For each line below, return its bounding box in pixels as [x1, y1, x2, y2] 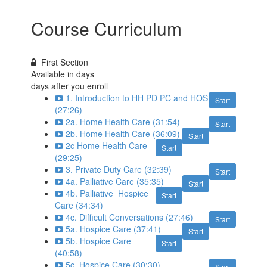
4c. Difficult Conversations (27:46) [66, 211, 194, 223]
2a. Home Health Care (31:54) [66, 116, 181, 128]
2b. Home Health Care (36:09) [66, 128, 181, 140]
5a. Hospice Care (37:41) [66, 223, 162, 235]
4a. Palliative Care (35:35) [66, 175, 164, 188]
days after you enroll [31, 80, 108, 92]
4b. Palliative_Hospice [66, 187, 149, 200]
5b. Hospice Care [66, 235, 132, 247]
